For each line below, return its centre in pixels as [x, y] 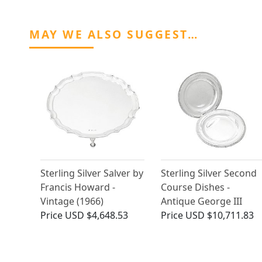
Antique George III [201, 201]
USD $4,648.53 [96, 216]
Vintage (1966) [72, 201]
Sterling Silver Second [208, 173]
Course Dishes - [195, 187]
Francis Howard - [78, 187]
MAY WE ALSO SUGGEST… [114, 35]
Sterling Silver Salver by [92, 173]
